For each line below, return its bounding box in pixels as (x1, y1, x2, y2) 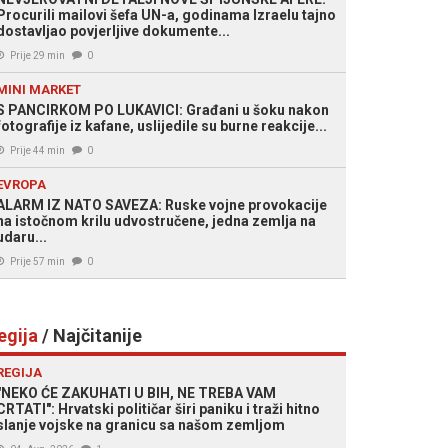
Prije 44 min (10, 145, 65, 156)
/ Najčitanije (38, 325, 142, 346)
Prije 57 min (10, 256, 65, 267)
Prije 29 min (10, 50, 65, 61)
